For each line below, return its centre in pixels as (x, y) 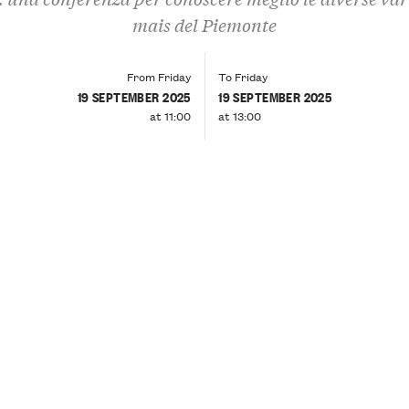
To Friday (243, 76)
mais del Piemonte (204, 25)
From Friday (158, 76)
